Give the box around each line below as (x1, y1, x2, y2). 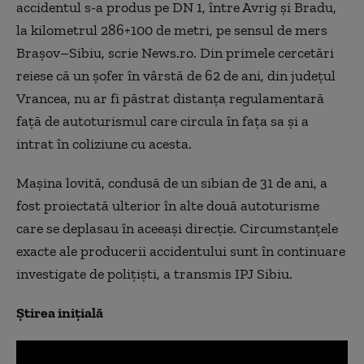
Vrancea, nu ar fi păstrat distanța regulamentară (16, 89, 324, 107)
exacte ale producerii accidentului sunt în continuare (16, 242, 345, 260)
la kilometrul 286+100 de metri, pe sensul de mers (16, 21, 327, 39)
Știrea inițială (16, 304, 103, 322)
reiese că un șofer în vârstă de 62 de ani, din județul (16, 67, 336, 84)
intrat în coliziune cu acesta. (16, 135, 192, 153)
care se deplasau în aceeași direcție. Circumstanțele (16, 219, 338, 237)
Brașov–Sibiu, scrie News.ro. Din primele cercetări (16, 44, 334, 62)
